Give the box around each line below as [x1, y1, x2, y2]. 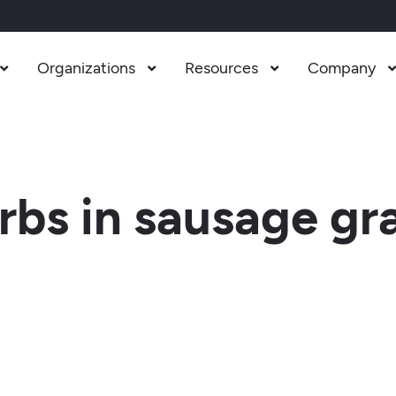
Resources [184, 58, 258, 78]
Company [307, 58, 376, 78]
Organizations [36, 58, 135, 78]
